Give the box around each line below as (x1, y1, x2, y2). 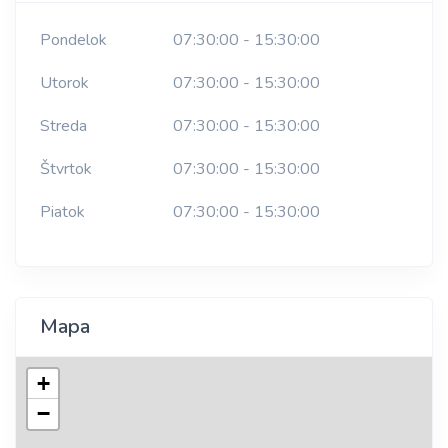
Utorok (40, 72, 89, 95)
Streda (40, 115, 87, 138)
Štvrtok (40, 158, 92, 181)
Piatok (40, 201, 85, 224)
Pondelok (40, 29, 107, 52)
